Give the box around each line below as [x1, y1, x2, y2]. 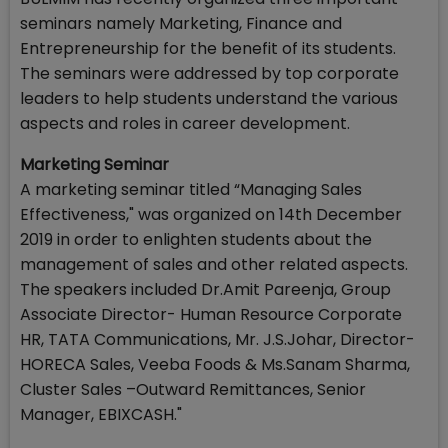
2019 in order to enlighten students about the [20, 228, 372, 252]
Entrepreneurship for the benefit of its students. [20, 37, 396, 61]
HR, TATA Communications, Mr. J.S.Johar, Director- [20, 328, 415, 352]
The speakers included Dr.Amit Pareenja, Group [20, 278, 391, 302]
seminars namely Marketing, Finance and [20, 12, 342, 36]
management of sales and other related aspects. [20, 253, 408, 277]
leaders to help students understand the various [20, 87, 398, 111]
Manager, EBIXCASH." [20, 403, 182, 427]
